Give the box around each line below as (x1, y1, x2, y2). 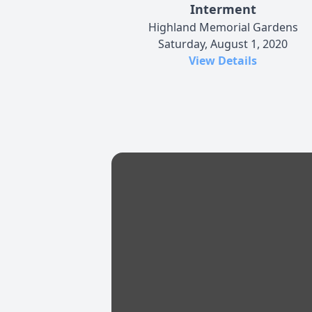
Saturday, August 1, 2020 (158, 36, 288, 52)
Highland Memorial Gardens (148, 19, 298, 35)
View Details (189, 52, 257, 68)
